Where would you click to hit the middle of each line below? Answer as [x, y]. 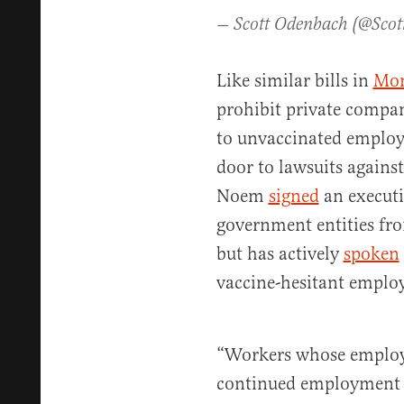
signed [294, 196]
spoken [371, 254]
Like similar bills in [294, 81]
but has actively [280, 254]
